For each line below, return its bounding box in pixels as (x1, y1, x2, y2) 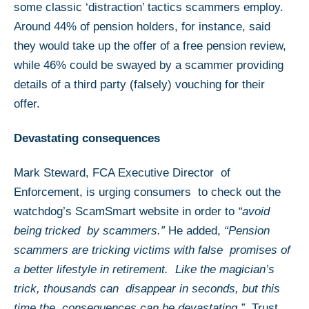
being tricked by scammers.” (14, 223, 165, 237)
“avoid (238, 204, 270, 218)
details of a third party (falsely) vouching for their (14, 77, 265, 91)
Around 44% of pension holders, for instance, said (14, 19, 270, 33)
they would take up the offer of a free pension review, (14, 39, 286, 52)
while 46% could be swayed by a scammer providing (14, 58, 283, 72)
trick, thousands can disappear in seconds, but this (14, 281, 280, 295)
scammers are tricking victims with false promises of (14, 243, 290, 257)
